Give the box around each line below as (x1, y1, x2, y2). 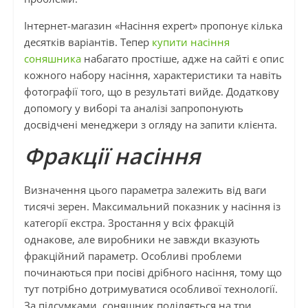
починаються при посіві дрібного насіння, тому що (23, 265, 282, 280)
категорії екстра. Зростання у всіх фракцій (23, 216, 234, 230)
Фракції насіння (23, 141, 200, 171)
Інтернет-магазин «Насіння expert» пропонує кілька (23, 19, 283, 33)
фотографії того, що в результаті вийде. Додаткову (23, 85, 279, 99)
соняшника (23, 52, 81, 66)
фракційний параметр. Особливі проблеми (23, 249, 242, 263)
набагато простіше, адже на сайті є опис (80, 52, 284, 66)
